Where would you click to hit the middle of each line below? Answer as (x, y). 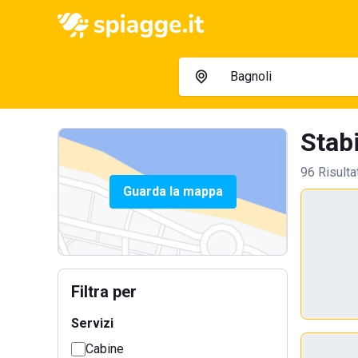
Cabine (105, 349)
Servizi (92, 323)
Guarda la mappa (173, 191)
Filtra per (104, 292)
